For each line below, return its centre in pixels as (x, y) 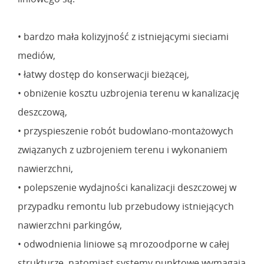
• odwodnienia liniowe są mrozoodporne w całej (123, 244)
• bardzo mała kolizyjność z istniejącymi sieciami (123, 36)
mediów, (37, 55)
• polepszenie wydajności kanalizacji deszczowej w (127, 187)
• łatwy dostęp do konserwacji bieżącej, (103, 74)
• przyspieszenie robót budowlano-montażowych (126, 131)
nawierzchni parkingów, (70, 225)
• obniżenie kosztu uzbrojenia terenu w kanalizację (128, 93)
